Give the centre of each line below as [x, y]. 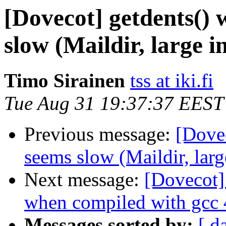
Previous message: [100, 134]
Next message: [84, 180]
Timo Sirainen [65, 81]
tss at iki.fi [172, 81]
